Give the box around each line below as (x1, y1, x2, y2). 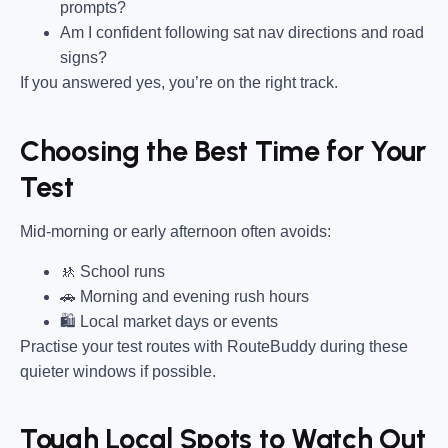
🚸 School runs (60, 262, 165, 280)
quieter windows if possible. (20, 362, 216, 380)
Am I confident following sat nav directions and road (60, 24, 424, 42)
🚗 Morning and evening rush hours (60, 287, 309, 305)
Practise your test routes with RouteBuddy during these (20, 337, 408, 355)
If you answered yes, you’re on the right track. (20, 74, 338, 92)
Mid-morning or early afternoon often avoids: (20, 223, 331, 241)
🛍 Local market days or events (60, 312, 278, 330)
